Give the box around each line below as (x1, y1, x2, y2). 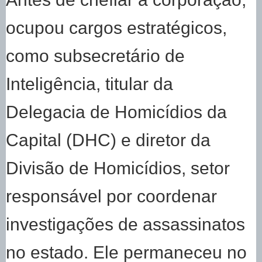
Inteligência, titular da (6, 74, 173, 94)
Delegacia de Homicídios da (6, 102, 227, 122)
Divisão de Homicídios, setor (6, 158, 230, 178)
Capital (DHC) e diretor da (6, 130, 211, 150)
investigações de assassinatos (6, 214, 245, 235)
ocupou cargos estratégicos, (6, 18, 227, 38)
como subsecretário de (6, 46, 185, 66)
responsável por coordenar (6, 186, 217, 206)
